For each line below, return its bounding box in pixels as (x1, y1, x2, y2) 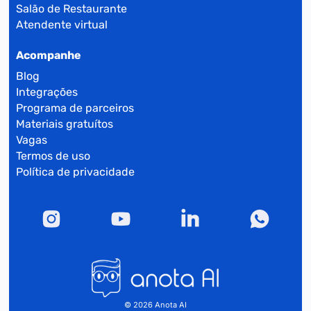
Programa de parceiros (16, 101, 135, 115)
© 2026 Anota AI (124, 299, 187, 310)
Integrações (16, 85, 78, 99)
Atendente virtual (16, 17, 108, 31)
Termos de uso (16, 149, 91, 162)
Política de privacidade (16, 165, 135, 178)
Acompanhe (16, 49, 82, 62)
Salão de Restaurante (16, 1, 128, 15)
